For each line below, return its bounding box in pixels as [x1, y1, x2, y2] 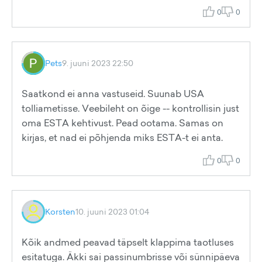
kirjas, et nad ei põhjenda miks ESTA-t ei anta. [22, 131, 223, 144]
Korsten [45, 206, 75, 217]
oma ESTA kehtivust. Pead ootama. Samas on [22, 116, 223, 129]
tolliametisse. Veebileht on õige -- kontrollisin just [22, 102, 239, 115]
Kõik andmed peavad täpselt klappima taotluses [22, 236, 234, 249]
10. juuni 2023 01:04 [75, 206, 149, 217]
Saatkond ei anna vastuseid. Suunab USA [22, 87, 204, 100]
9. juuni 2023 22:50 [62, 57, 133, 68]
